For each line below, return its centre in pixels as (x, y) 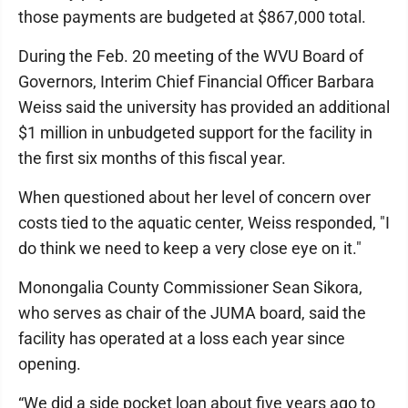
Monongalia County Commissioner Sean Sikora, (190, 287)
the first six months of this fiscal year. (152, 158)
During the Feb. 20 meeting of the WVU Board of (191, 56)
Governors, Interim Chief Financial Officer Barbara (196, 82)
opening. (50, 364)
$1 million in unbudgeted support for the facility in (195, 133)
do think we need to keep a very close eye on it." (190, 248)
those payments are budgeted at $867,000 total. (192, 17)
